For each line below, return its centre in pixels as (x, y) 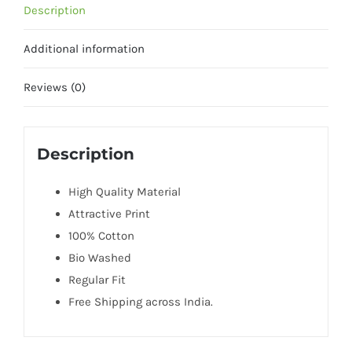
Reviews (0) (55, 87)
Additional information (84, 49)
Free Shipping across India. (140, 301)
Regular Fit (97, 279)
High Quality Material (124, 191)
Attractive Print (109, 213)
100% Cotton (101, 235)
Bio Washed (99, 257)
